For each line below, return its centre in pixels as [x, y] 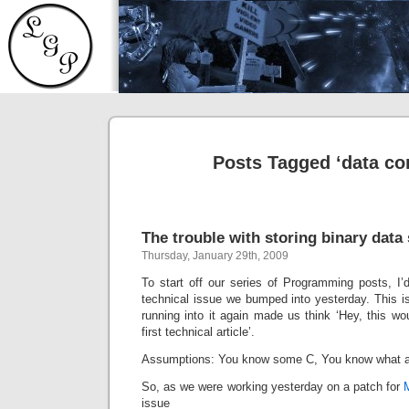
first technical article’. [198, 332]
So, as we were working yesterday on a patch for [273, 387]
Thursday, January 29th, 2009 [215, 256]
